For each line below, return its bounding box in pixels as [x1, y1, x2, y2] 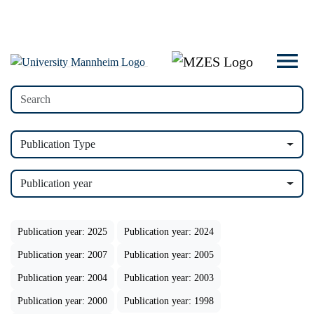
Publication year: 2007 [18, 250, 107, 260]
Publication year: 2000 [18, 296, 107, 306]
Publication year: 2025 [18, 226, 107, 237]
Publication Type [20, 138, 95, 150]
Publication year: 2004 [18, 273, 107, 283]
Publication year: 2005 [124, 250, 214, 260]
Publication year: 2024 [124, 226, 214, 237]
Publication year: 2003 [124, 273, 214, 283]
